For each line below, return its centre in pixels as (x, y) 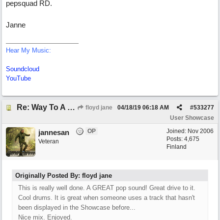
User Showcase (192, 118)
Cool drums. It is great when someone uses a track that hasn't (107, 198)
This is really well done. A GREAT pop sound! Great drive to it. (107, 188)
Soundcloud (23, 69)
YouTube (18, 78)
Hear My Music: (28, 50)
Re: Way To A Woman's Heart (71, 107)
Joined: (177, 131)
